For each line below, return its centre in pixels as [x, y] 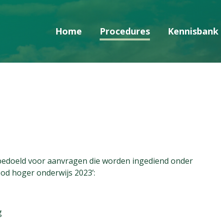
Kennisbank [193, 31]
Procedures [125, 31]
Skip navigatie [110, 61]
